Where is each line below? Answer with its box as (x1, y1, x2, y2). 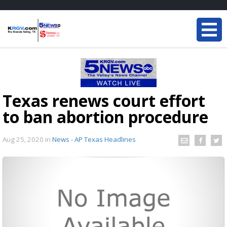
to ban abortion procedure (3, 106, 208, 128)
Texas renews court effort (3, 90, 205, 111)
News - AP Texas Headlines (52, 134, 136, 144)
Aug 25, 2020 (3, 134, 45, 144)
